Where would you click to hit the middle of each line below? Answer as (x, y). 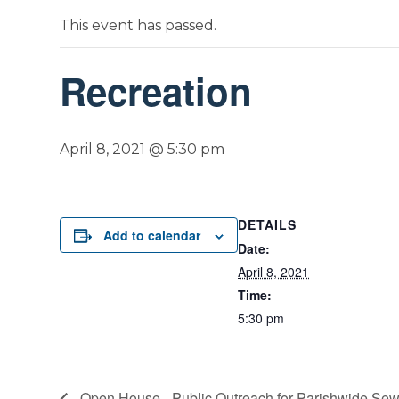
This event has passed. (138, 25)
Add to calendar (152, 235)
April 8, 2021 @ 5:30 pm (142, 149)
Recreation (156, 91)
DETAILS (268, 224)
